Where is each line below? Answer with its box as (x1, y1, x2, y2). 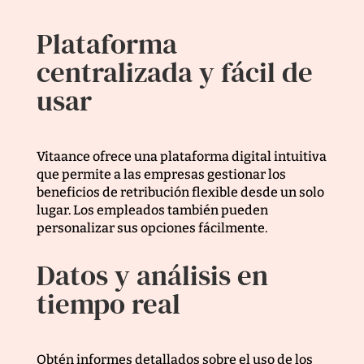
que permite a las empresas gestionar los (36, 167, 286, 183)
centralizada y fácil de (36, 53, 313, 93)
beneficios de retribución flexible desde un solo (36, 184, 324, 201)
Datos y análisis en (36, 256, 268, 296)
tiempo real (36, 284, 180, 324)
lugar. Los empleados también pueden (36, 202, 268, 219)
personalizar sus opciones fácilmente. (36, 220, 267, 236)
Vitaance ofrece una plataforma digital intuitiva (36, 149, 327, 165)
